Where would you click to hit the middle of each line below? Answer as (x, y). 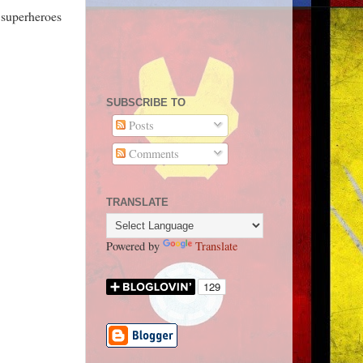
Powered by (135, 246)
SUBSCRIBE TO (146, 103)
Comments (153, 154)
